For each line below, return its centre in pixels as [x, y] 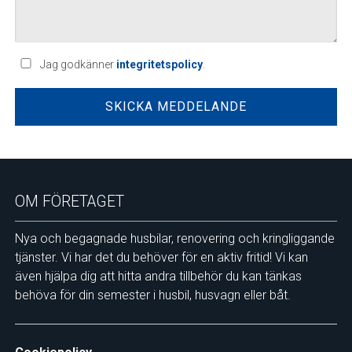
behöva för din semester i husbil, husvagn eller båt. [153, 295]
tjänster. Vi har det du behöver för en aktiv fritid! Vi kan [162, 258]
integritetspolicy [160, 65]
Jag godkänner [77, 65]
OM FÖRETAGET [70, 202]
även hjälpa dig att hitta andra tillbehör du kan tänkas [159, 277]
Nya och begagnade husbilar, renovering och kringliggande [175, 239]
